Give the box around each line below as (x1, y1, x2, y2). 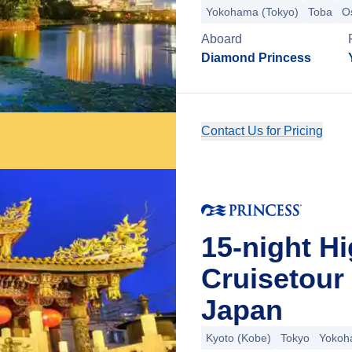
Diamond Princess (201, 51, 311, 64)
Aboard (201, 32, 242, 46)
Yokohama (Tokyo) (206, 5, 299, 18)
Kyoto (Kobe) (206, 332, 271, 344)
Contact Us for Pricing (201, 124, 323, 137)
